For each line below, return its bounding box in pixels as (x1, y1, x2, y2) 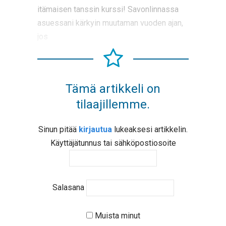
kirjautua (79, 125, 112, 134)
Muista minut (92, 211, 140, 221)
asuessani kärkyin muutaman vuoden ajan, (37, 18, 183, 28)
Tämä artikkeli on (66, 82, 160, 96)
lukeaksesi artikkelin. (112, 125, 188, 134)
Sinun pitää (38, 125, 79, 134)
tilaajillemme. (76, 97, 150, 111)
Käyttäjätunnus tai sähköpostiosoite (50, 138, 176, 148)
